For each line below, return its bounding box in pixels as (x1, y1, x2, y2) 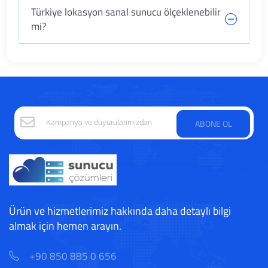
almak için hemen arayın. (9, 218, 121, 234)
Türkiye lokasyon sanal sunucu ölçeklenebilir (31, 4, 221, 20)
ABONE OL (194, 117, 232, 130)
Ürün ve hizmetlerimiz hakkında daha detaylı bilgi (9, 203, 231, 220)
